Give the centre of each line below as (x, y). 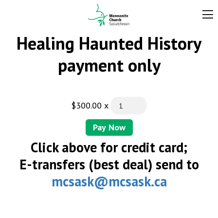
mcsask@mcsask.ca (109, 182)
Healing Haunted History (109, 43)
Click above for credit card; (109, 147)
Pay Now (109, 127)
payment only (109, 65)
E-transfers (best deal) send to (109, 164)
